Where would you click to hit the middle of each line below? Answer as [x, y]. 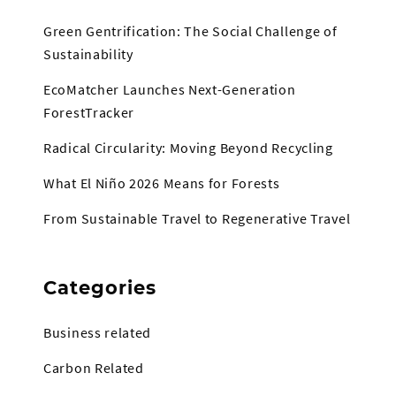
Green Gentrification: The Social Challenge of [190, 31]
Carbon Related [94, 368]
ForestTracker [89, 113]
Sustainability [88, 54]
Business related [98, 333]
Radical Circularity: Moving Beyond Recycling [188, 148]
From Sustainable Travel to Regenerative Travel [197, 219]
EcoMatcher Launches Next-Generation [170, 90]
